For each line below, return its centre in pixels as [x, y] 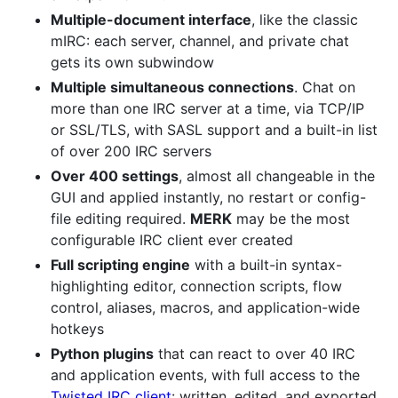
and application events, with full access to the [205, 374]
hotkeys [77, 328]
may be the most [291, 218]
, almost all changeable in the [277, 175]
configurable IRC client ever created [172, 239]
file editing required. [120, 218]
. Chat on [325, 87]
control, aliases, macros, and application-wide [205, 307]
